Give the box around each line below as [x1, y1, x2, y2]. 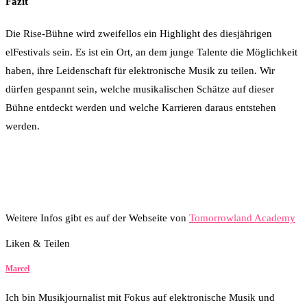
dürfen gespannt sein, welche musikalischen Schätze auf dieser [5, 83, 274, 95]
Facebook [86, 237, 128, 249]
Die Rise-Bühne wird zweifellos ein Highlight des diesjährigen [5, 27, 272, 39]
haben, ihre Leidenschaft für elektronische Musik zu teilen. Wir [5, 64, 275, 76]
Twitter [128, 237, 158, 249]
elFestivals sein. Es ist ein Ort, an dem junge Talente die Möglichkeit [5, 46, 297, 58]
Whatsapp [158, 237, 200, 249]
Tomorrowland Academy [189, 212, 295, 223]
